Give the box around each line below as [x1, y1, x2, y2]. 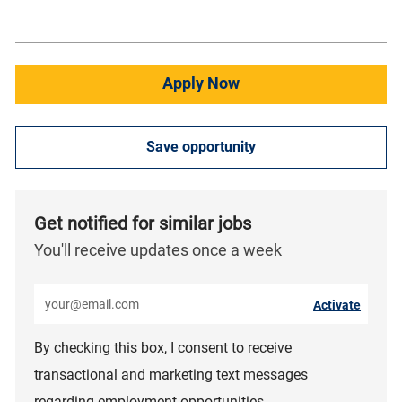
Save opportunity [145, 137, 256, 155]
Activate [313, 297, 362, 312]
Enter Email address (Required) [32, 283, 228, 301]
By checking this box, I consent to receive [33, 338, 292, 356]
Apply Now [162, 73, 240, 92]
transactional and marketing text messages [33, 365, 308, 383]
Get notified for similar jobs [33, 212, 251, 234]
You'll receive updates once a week [33, 240, 282, 259]
